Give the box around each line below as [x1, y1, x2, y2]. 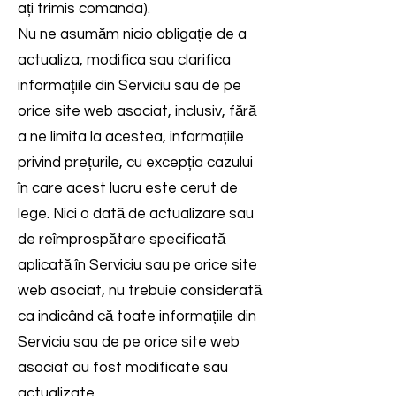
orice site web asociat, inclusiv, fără [18, 103, 256, 119]
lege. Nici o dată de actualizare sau [18, 206, 254, 222]
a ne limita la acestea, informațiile [18, 129, 244, 145]
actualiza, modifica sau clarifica [18, 52, 231, 68]
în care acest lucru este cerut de [18, 180, 238, 196]
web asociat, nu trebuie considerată [18, 283, 262, 299]
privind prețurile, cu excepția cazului [18, 155, 253, 171]
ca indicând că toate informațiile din [18, 308, 256, 324]
